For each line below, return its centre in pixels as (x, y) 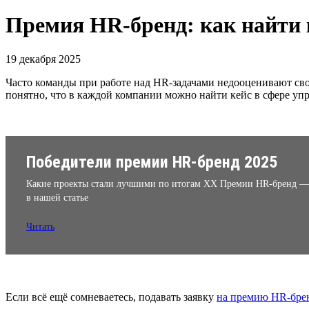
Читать (40, 226)
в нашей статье (57, 197)
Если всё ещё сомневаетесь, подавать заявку (111, 297)
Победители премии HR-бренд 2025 (152, 162)
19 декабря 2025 (43, 59)
